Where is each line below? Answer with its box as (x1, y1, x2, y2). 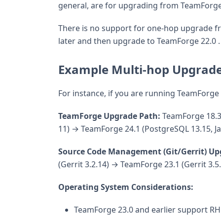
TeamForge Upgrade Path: (58, 110, 160, 121)
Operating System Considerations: (58, 181, 193, 192)
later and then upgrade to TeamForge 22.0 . (58, 35, 220, 46)
